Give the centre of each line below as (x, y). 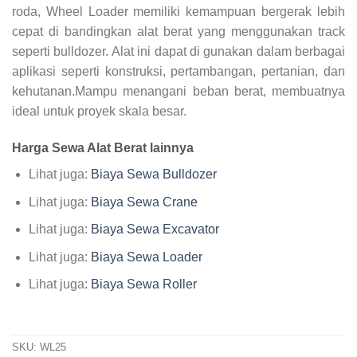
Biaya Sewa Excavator (155, 229)
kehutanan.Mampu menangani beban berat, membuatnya (178, 92)
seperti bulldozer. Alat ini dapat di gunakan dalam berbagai (178, 52)
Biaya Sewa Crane (144, 202)
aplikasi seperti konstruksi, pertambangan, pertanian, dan (178, 72)
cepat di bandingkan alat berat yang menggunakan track (178, 32)
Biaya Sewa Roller (143, 284)
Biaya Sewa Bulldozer (153, 174)
